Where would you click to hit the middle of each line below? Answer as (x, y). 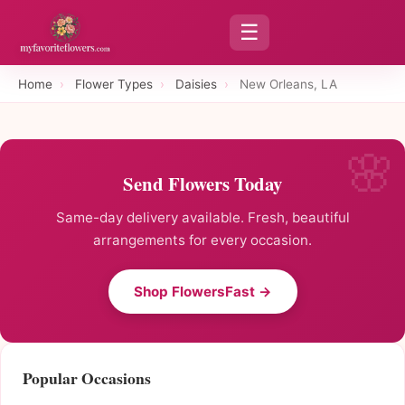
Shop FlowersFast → (202, 292)
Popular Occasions (87, 378)
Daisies (196, 84)
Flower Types (114, 84)
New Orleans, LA (288, 84)
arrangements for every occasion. (202, 240)
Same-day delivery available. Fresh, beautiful (202, 218)
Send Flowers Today (202, 184)
